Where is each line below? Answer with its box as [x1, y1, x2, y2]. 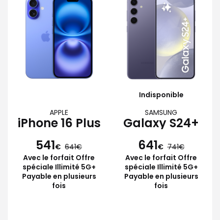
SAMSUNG [145, 107, 177, 117]
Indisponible [138, 89, 184, 100]
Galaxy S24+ [123, 114, 199, 131]
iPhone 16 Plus [17, 114, 101, 131]
